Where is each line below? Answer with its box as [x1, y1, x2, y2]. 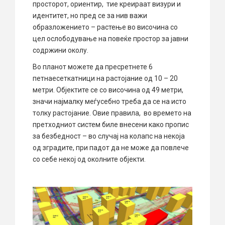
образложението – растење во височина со [33, 23, 179, 31]
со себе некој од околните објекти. [33, 155, 146, 163]
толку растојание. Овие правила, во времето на [33, 108, 191, 117]
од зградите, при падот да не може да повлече [33, 143, 189, 152]
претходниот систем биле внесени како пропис [33, 120, 189, 129]
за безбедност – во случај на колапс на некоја [33, 132, 185, 140]
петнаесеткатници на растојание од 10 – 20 [33, 74, 178, 82]
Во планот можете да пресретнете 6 [33, 62, 154, 71]
